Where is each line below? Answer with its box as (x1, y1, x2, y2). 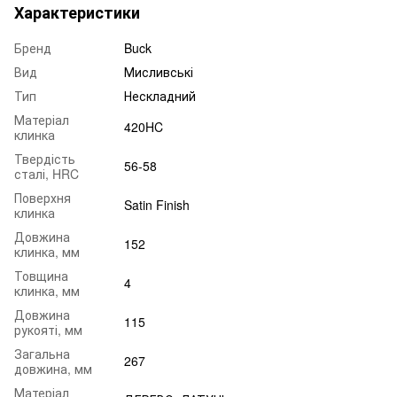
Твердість (14, 149, 75, 167)
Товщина (14, 266, 68, 284)
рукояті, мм (14, 320, 82, 339)
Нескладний (124, 86, 196, 105)
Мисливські (124, 62, 193, 81)
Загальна (14, 344, 70, 362)
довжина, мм (14, 359, 92, 378)
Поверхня (14, 188, 71, 206)
